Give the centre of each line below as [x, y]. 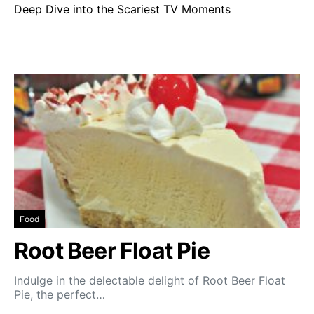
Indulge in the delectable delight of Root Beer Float [150, 280]
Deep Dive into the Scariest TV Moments [122, 9]
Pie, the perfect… [60, 294]
